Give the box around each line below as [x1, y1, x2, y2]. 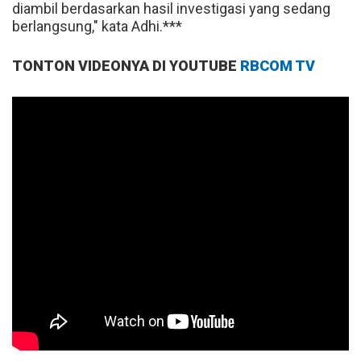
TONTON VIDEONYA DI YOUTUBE [12, 56, 240, 74]
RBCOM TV [240, 56, 315, 74]
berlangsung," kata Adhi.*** [12, 17, 182, 35]
